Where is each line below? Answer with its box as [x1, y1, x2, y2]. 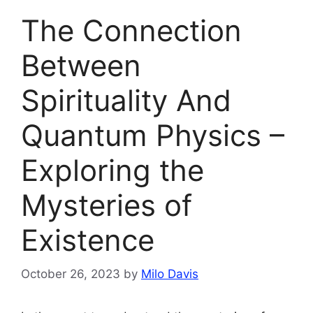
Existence [21, 221, 154, 258]
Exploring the [21, 152, 204, 188]
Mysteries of [21, 187, 192, 223]
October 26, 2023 [21, 267, 120, 282]
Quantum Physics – [21, 117, 284, 153]
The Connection [21, 12, 242, 48]
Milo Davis [141, 267, 198, 282]
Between [21, 47, 141, 83]
